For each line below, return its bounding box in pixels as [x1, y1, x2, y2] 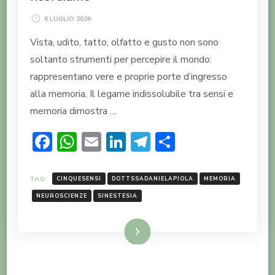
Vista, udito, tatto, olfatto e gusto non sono [30, 35, 219, 49]
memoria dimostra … [30, 104, 117, 118]
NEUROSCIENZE [36, 192, 87, 200]
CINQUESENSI [56, 175, 101, 183]
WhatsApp [77, 128, 174, 155]
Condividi [175, 128, 254, 155]
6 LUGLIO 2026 [44, 14, 91, 23]
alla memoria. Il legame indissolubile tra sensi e [30, 87, 233, 101]
